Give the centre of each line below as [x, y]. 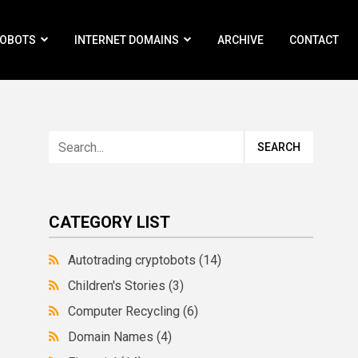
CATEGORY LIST [110, 222]
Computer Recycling [126, 311]
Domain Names [113, 337]
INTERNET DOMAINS [127, 40]
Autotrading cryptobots [134, 260]
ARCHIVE [241, 40]
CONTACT [314, 40]
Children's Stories [119, 286]
